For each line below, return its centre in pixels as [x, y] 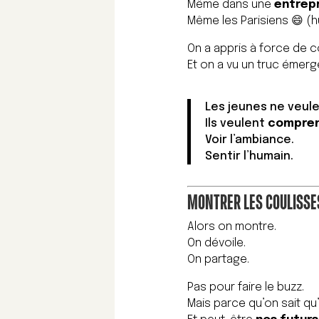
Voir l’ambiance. [250, 140]
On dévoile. [217, 244]
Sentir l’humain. [250, 157]
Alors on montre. [232, 227]
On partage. [219, 260]
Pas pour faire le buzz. [246, 288]
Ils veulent [237, 124]
